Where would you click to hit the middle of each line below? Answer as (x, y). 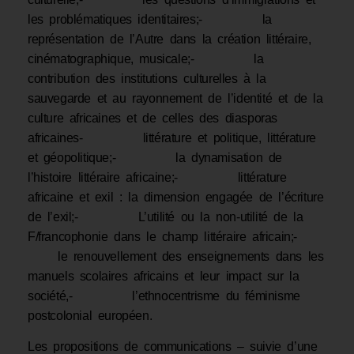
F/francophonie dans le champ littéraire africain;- (175, 237)
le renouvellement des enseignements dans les (176, 257)
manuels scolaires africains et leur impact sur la (164, 277)
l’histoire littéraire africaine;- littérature (157, 178)
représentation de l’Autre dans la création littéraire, (169, 40)
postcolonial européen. (96, 316)
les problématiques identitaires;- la (150, 20)
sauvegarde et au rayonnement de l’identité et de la (175, 99)
